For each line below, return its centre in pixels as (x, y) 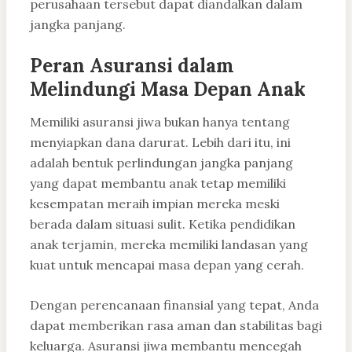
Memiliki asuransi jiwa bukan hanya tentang (160, 122)
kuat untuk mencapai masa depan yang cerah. (167, 265)
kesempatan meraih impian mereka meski (155, 204)
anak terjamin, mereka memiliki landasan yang (169, 245)
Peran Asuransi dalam (132, 66)
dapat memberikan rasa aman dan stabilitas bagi (176, 326)
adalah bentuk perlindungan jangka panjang (161, 163)
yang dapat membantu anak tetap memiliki (158, 183)
